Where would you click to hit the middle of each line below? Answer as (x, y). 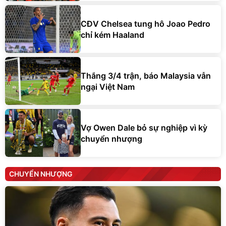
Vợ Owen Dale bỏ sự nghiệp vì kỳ (144, 127)
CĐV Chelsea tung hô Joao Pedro (146, 23)
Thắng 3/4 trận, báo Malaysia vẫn (146, 75)
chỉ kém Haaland (112, 35)
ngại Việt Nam (108, 87)
